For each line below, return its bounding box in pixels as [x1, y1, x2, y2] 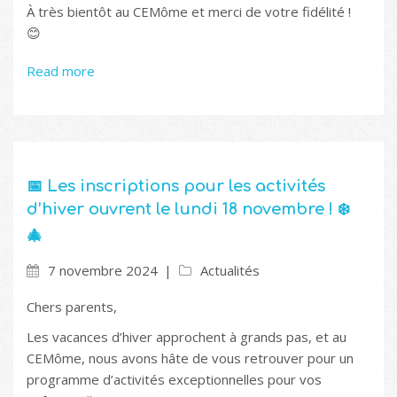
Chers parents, [27, 297, 117, 315]
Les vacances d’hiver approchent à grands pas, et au [27, 327, 346, 346]
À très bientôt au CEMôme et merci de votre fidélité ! [27, 2, 351, 20]
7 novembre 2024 [48, 261, 158, 279]
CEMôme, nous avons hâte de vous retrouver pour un [27, 348, 354, 367]
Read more [27, 61, 95, 80]
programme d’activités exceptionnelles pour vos [27, 370, 322, 388]
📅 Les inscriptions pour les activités [27, 176, 325, 195]
